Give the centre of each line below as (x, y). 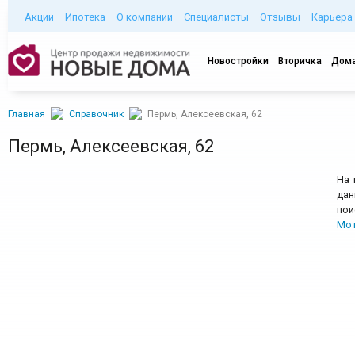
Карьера (332, 17)
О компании (145, 17)
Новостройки (238, 61)
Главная (27, 114)
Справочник (96, 114)
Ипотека (85, 17)
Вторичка (300, 61)
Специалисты (216, 17)
